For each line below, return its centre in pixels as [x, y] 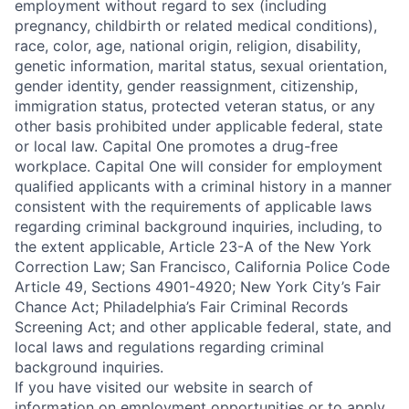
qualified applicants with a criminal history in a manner [203, 186]
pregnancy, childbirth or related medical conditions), [196, 26]
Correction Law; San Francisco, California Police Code [202, 267]
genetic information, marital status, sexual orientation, [201, 66]
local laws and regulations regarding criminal [169, 347]
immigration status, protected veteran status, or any [195, 106]
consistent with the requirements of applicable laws [193, 206]
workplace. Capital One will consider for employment [199, 166]
